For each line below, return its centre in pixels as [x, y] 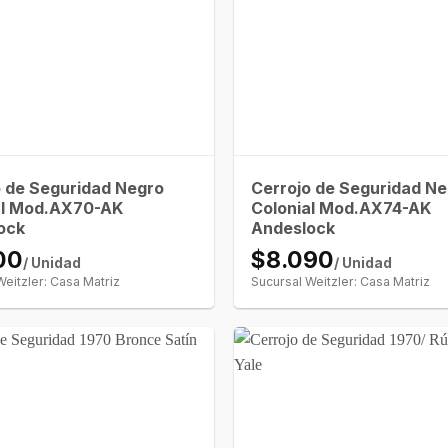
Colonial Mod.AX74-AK [341, 207]
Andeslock [293, 227]
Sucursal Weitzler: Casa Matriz [341, 281]
